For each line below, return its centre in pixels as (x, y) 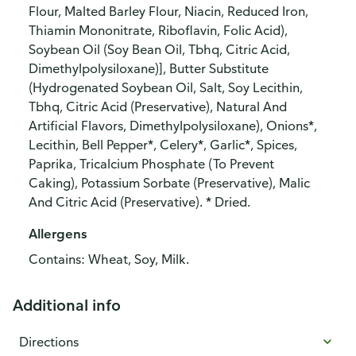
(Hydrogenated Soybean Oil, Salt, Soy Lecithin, (166, 87)
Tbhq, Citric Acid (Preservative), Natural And (158, 106)
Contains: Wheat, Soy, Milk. (109, 259)
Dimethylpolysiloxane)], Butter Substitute (149, 68)
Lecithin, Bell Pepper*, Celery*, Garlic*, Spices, (163, 145)
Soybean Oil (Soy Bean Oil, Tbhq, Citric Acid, (159, 49)
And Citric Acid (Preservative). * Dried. (139, 202)
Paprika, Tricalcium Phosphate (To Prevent (151, 164)
